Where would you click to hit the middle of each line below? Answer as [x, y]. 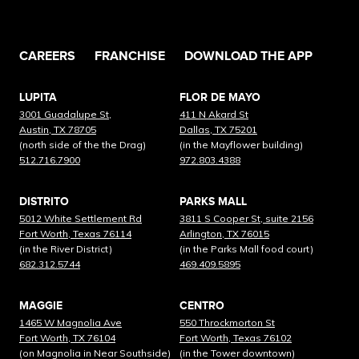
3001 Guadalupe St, [65, 114]
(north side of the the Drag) [83, 144]
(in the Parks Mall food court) [246, 248]
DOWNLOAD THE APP [248, 56]
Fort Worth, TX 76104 [67, 337]
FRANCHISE [130, 56]
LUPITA [38, 97]
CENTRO [202, 305]
